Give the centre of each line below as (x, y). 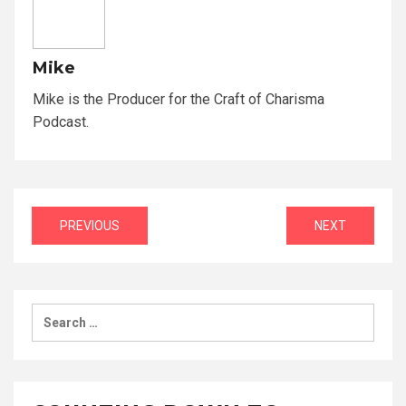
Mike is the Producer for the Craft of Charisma (179, 99)
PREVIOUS (90, 226)
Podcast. (61, 122)
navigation (105, 251)
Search (55, 314)
